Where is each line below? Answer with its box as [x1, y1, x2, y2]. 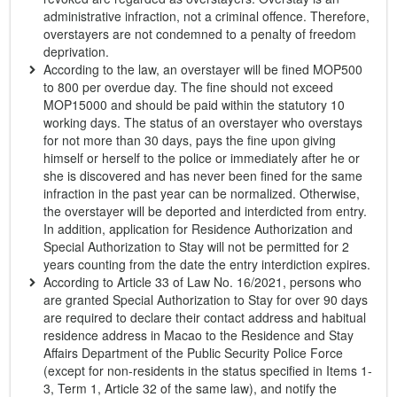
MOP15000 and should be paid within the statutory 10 [43, 96, 345, 113]
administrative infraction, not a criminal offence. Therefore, [43, 7, 370, 25]
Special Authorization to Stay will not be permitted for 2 [43, 237, 349, 255]
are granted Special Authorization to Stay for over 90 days [43, 291, 368, 308]
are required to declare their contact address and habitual [43, 308, 366, 326]
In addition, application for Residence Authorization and [43, 220, 353, 237]
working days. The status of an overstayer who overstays [43, 113, 362, 131]
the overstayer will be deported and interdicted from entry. [43, 202, 367, 220]
